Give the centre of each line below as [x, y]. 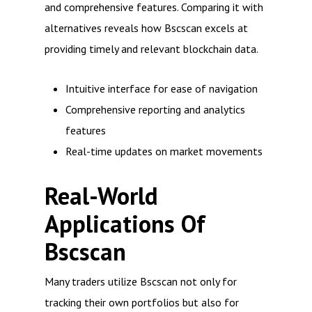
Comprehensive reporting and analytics [155, 109]
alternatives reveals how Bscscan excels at [146, 28]
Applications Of [125, 224]
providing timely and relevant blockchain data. [151, 49]
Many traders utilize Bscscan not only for [141, 281]
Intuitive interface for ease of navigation [162, 88]
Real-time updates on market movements [164, 151]
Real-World [101, 196]
